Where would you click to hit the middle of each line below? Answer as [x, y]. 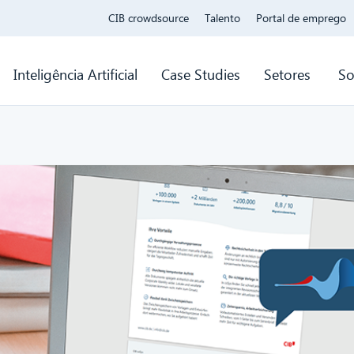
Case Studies [200, 74]
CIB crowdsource [149, 18]
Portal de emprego [301, 18]
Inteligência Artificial [75, 74]
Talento [223, 18]
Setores [289, 74]
